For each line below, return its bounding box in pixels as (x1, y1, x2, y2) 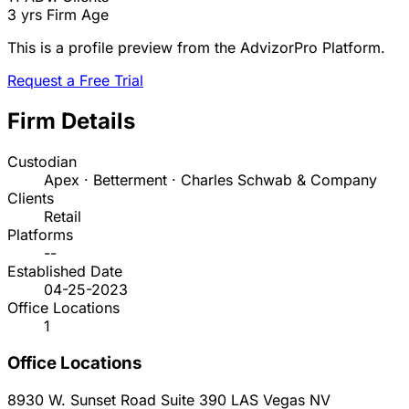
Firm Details (7, 108, 135, 135)
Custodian (7, 152, 77, 172)
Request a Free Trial (7, 71, 143, 90)
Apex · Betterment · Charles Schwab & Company (44, 171, 377, 190)
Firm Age (47, 5, 109, 25)
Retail (44, 207, 81, 226)
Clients (7, 189, 54, 208)
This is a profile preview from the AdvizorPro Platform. (7, 38, 385, 58)
